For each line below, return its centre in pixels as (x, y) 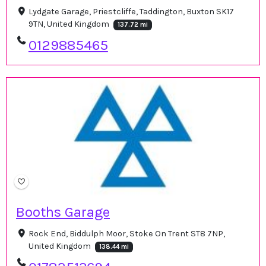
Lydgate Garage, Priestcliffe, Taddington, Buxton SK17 (131, 12)
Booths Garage (63, 212)
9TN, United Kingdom (69, 24)
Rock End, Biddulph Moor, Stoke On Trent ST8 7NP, (126, 234)
